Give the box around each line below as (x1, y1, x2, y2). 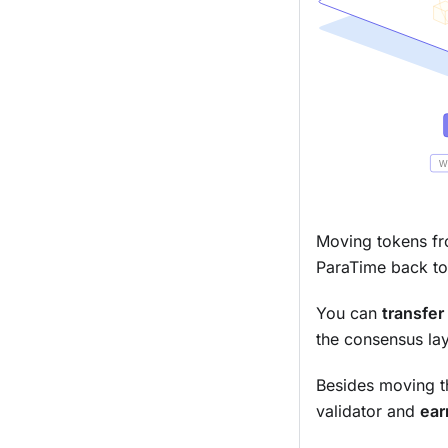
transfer (382, 303, 444, 324)
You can (316, 303, 382, 324)
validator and (316, 401, 420, 422)
